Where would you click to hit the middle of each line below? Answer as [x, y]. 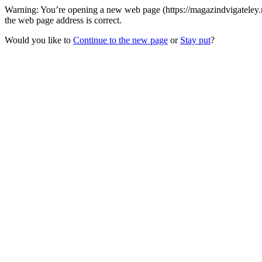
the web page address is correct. [63, 20]
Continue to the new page [120, 40]
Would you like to [39, 40]
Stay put [195, 40]
